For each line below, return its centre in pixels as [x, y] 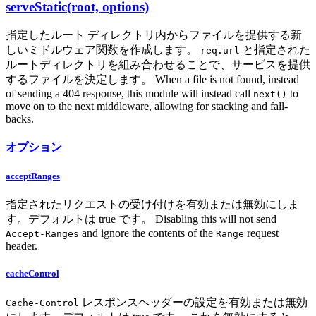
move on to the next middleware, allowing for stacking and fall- [147, 106]
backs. [20, 119]
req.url [220, 50]
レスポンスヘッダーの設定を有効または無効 [193, 302]
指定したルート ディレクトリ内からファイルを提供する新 [154, 35]
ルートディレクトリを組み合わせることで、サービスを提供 [158, 64]
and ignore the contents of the [147, 233]
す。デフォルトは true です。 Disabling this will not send [141, 219]
